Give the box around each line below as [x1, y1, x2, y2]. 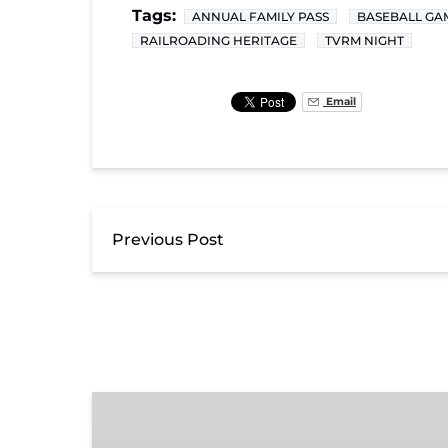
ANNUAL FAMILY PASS [192, 8, 329, 24]
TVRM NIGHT [325, 32, 404, 48]
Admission [92, 417, 177, 437]
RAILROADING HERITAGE [140, 32, 297, 48]
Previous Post [112, 229, 224, 249]
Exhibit [92, 393, 149, 413]
